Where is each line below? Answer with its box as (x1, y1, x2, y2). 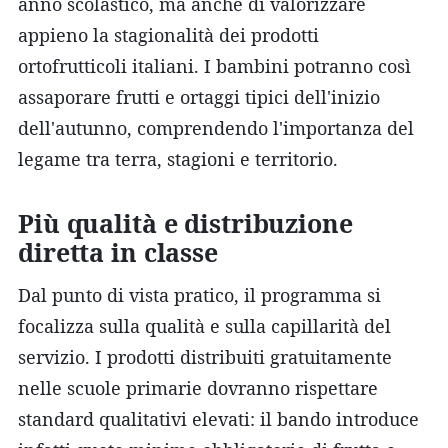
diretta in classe (18, 234, 218, 269)
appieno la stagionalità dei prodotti (18, 22, 319, 47)
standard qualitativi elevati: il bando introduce (18, 406, 419, 431)
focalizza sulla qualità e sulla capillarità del (18, 313, 391, 338)
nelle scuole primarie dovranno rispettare (18, 375, 378, 400)
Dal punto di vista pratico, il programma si (18, 282, 381, 307)
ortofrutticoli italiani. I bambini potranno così (18, 53, 411, 78)
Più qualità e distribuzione (18, 205, 353, 240)
